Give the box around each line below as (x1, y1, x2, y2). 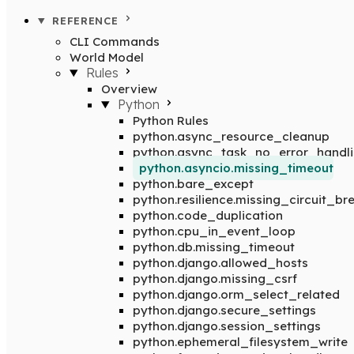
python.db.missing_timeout (133, 239, 295, 254)
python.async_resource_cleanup (133, 129, 330, 144)
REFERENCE (52, 14, 119, 27)
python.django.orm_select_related (133, 287, 340, 302)
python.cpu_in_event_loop (133, 224, 296, 239)
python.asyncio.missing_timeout (139, 160, 333, 175)
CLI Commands (70, 34, 160, 49)
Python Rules (133, 113, 209, 128)
